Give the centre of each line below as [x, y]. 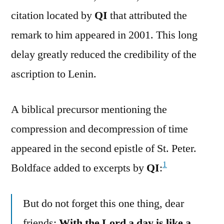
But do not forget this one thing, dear [103, 203]
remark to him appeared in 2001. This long [104, 35]
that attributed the [147, 15]
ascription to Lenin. [54, 74]
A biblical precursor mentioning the [89, 109]
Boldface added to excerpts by [79, 168]
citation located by [53, 15]
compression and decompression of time [99, 129]
